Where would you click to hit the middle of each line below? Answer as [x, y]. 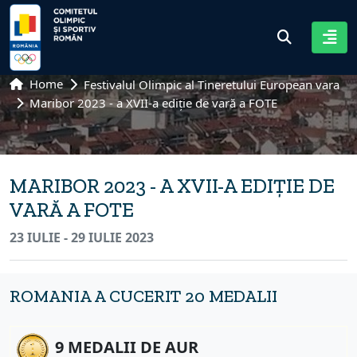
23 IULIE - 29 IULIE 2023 [82, 237]
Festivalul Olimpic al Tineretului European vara [212, 84]
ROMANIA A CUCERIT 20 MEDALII [143, 296]
